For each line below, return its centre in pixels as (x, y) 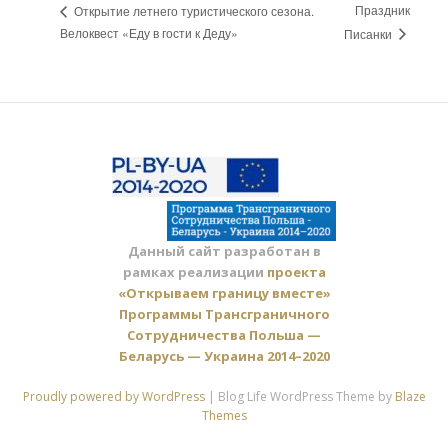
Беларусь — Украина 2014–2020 (224, 355)
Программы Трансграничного (224, 313)
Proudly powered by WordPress (115, 396)
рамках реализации (194, 271)
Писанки (370, 33)
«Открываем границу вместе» (224, 292)
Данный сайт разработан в (224, 250)
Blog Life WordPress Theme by (306, 396)
